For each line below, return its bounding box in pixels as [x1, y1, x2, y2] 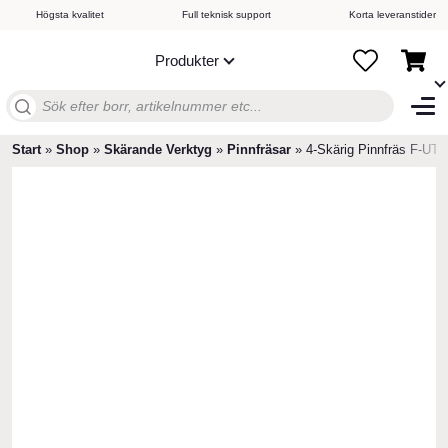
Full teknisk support [182, 9, 271, 20]
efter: [5, 113, 40, 130]
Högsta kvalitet [36, 9, 104, 20]
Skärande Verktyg [104, 142, 212, 157]
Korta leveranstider [349, 9, 436, 20]
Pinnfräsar [227, 142, 291, 157]
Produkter [155, 51, 219, 69]
